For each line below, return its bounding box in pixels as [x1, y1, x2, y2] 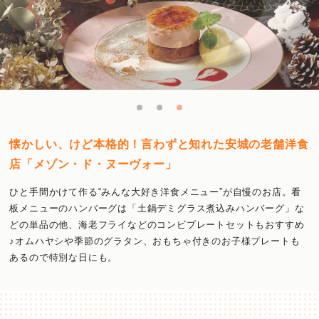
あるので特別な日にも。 [9, 251, 118, 263]
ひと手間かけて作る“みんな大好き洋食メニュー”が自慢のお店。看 [9, 186, 302, 197]
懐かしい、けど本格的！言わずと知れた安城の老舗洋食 [9, 138, 309, 150]
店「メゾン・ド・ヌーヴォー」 [9, 158, 177, 170]
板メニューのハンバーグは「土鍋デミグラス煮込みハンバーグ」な [9, 202, 305, 214]
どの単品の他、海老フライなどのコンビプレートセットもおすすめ [9, 219, 305, 230]
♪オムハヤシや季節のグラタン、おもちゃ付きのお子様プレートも [9, 235, 300, 246]
